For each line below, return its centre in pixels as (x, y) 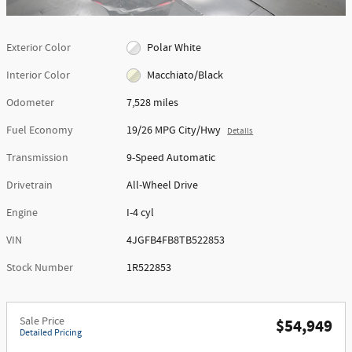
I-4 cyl (141, 213)
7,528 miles (153, 103)
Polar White (174, 48)
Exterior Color (38, 48)
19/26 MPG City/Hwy (174, 130)
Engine (22, 213)
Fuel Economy (40, 130)
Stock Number (40, 268)
